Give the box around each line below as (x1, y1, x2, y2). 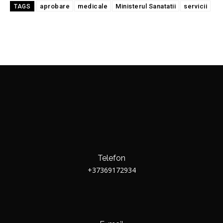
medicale (78, 2, 108, 10)
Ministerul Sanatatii (115, 2, 176, 10)
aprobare (40, 2, 70, 10)
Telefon (98, 153, 125, 163)
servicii (184, 2, 207, 10)
